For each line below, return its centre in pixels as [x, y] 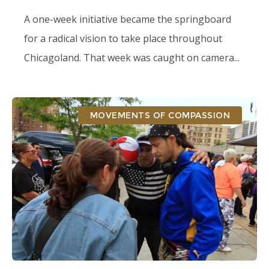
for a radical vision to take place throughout [123, 38]
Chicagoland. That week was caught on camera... [132, 58]
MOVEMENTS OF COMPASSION [160, 115]
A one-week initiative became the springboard [128, 19]
